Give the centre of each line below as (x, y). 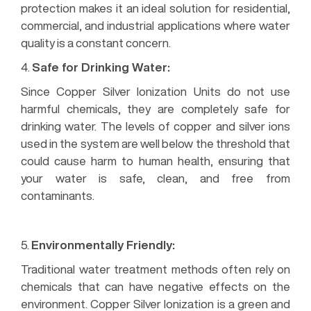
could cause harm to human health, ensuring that (155, 160)
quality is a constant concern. (96, 42)
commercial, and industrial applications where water (155, 25)
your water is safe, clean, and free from (155, 178)
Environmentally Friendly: (103, 244)
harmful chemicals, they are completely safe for (155, 108)
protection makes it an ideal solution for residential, (155, 8)
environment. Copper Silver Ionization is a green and (155, 303)
